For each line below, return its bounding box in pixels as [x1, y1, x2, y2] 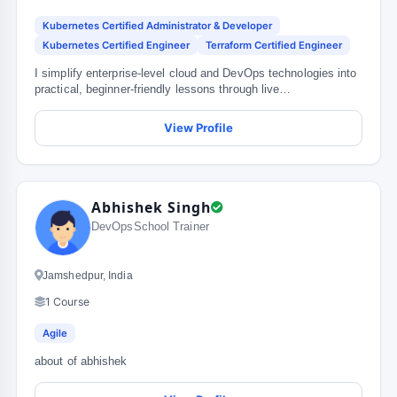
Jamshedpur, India [43, 269, 133, 282]
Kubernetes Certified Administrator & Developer [43, 19, 272, 32]
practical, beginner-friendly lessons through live [35, 83, 280, 96]
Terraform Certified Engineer [206, 39, 342, 51]
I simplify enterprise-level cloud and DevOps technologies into [35, 67, 357, 80]
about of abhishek [35, 355, 128, 368]
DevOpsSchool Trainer [91, 220, 209, 233]
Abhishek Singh [91, 198, 211, 217]
